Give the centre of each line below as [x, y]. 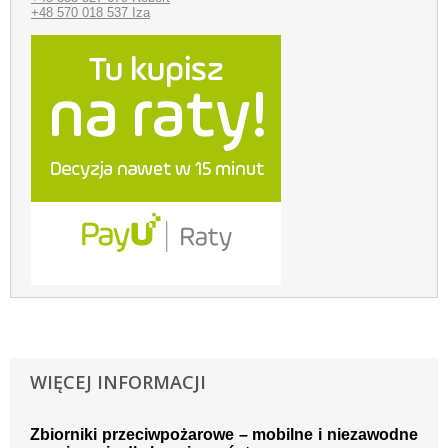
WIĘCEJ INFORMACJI [118, 382]
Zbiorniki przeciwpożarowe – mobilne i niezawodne [224, 435]
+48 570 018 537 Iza [90, 13]
